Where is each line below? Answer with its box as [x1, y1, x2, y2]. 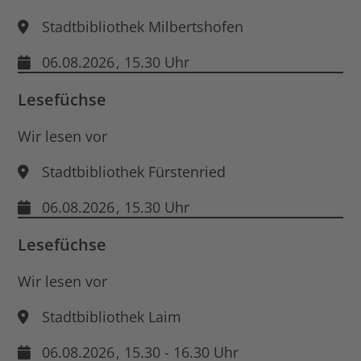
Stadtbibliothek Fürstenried [42, 161, 226, 181]
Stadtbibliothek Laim [42, 306, 182, 326]
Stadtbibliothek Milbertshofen [42, 16, 244, 36]
